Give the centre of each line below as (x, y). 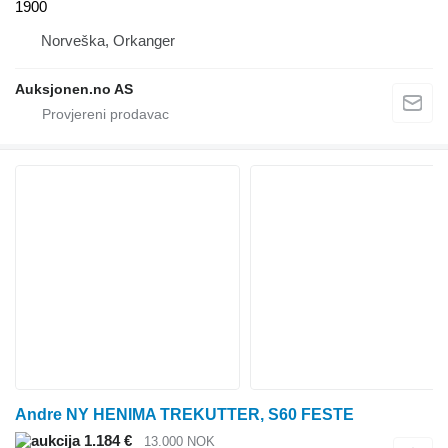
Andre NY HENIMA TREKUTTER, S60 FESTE (184, 415)
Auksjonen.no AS (74, 89)
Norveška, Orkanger (108, 41)
